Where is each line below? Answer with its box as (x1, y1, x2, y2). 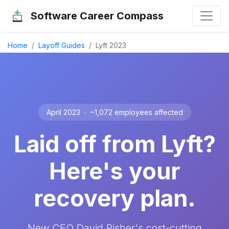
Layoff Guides (38, 41, 85, 50)
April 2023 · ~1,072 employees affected (46, 108, 183, 117)
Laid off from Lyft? (13, 130, 216, 158)
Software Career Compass (31, 10, 164, 22)
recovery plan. (33, 185, 196, 212)
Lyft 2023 (96, 41, 126, 50)
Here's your (49, 157, 180, 185)
